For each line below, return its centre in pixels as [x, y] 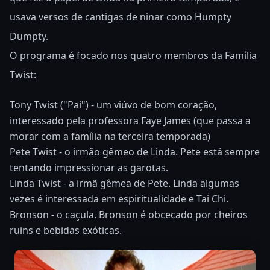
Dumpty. [29, 36]
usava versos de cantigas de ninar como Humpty [121, 17]
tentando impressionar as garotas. [89, 168]
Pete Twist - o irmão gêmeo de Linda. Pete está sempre [135, 152]
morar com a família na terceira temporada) [110, 137]
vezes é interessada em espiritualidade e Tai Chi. [119, 199]
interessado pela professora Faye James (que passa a [130, 121]
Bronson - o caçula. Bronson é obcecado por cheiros [129, 215]
